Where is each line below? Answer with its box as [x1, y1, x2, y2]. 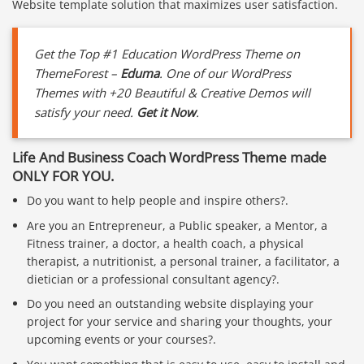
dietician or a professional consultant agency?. [27, 271, 280, 287]
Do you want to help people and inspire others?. [27, 193, 289, 209]
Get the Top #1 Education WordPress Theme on [34, 45, 300, 62]
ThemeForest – [34, 64, 120, 81]
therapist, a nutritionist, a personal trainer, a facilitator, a [27, 253, 340, 269]
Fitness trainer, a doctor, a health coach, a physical [27, 235, 305, 251]
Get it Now [136, 103, 196, 120]
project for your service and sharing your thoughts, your [27, 314, 333, 330]
